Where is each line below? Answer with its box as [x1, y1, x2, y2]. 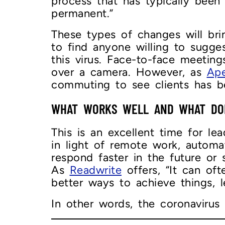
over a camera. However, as [51, 65, 207, 79]
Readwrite [69, 163, 122, 177]
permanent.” [51, 6, 114, 20]
